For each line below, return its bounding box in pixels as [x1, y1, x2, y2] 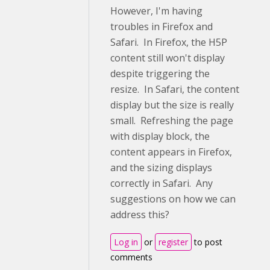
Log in [114, 236, 138, 248]
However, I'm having [110, 4, 202, 17]
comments [110, 251, 152, 263]
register [159, 236, 188, 248]
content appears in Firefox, [110, 145, 232, 159]
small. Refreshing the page [110, 114, 233, 127]
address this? [110, 208, 174, 221]
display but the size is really [110, 98, 234, 111]
